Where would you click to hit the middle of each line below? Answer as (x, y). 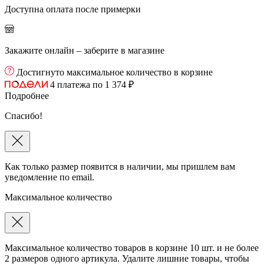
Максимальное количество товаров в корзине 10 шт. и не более (132, 247)
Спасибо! (24, 115)
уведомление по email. (49, 177)
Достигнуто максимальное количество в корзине (115, 72)
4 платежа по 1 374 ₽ (92, 84)
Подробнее (27, 95)
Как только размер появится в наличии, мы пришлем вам (120, 166)
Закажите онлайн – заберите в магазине (85, 50)
